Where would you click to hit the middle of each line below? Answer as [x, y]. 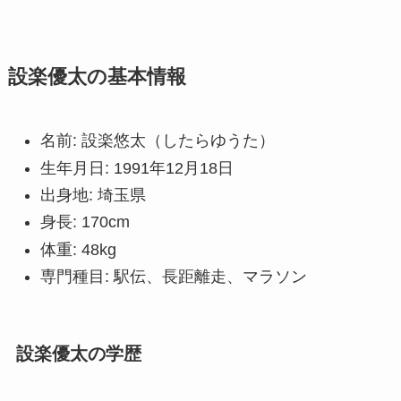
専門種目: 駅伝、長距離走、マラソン [173, 277]
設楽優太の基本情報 [97, 77]
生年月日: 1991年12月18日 [137, 168]
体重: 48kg [78, 249]
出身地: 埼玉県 [93, 195]
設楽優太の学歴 [78, 353]
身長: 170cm [85, 222]
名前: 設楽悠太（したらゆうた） [157, 141]
